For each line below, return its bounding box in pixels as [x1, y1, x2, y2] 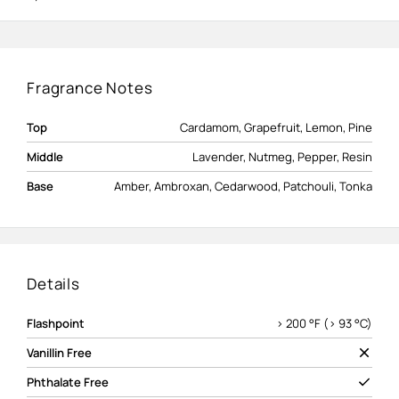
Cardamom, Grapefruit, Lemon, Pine [180, 119, 372, 136]
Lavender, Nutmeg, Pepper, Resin [192, 149, 372, 166]
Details [27, 273, 80, 295]
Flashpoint [27, 315, 85, 332]
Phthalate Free [27, 374, 109, 391]
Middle [27, 149, 63, 166]
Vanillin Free [27, 345, 92, 362]
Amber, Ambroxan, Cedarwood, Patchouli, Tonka [114, 178, 372, 195]
